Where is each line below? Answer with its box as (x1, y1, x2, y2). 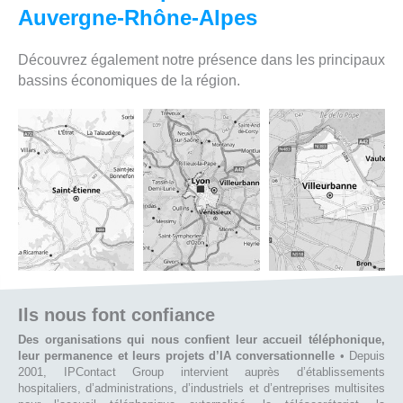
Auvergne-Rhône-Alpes (18, 4, 257, 30)
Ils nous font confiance (18, 304, 215, 325)
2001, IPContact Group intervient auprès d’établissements (18, 364, 385, 379)
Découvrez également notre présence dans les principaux (18, 51, 385, 67)
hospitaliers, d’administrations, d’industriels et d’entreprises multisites (18, 381, 385, 395)
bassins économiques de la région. (18, 72, 240, 88)
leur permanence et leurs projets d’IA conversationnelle (18, 348, 336, 363)
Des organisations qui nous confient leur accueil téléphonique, (18, 332, 385, 346)
